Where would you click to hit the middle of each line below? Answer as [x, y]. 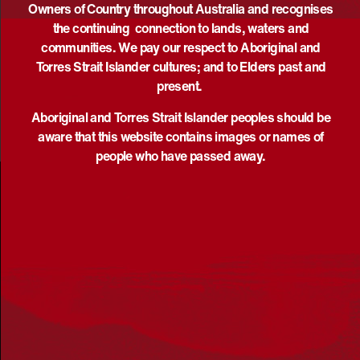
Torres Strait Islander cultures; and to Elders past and [181, 67]
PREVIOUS [61, 21]
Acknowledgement [88, 316]
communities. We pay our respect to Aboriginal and [181, 48]
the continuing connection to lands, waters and [181, 29]
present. [181, 86]
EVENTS [121, 20]
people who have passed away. [181, 155]
